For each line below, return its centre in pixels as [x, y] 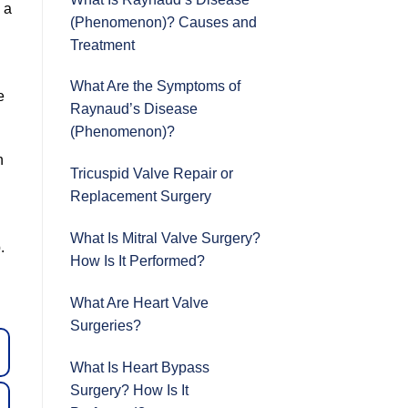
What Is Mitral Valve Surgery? [165, 238]
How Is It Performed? [138, 260]
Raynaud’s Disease [134, 109]
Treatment [102, 45]
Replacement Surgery [141, 197]
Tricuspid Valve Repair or [152, 174]
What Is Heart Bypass [140, 367]
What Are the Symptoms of [155, 87]
